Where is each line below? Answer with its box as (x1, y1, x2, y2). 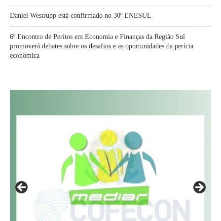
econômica (10, 52, 39, 59)
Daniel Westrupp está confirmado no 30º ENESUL (10, 12, 151, 19)
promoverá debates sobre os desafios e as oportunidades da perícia (10, 42, 193, 50)
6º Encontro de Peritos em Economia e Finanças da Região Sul (10, 33, 185, 40)
